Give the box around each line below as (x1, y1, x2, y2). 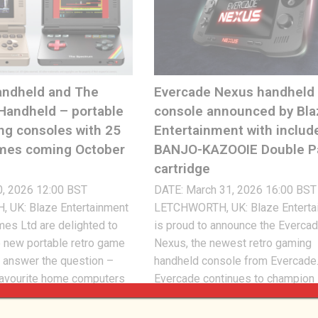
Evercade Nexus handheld (154, 84, 315, 101)
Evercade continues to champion (154, 272, 315, 286)
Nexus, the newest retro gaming (154, 236, 312, 251)
